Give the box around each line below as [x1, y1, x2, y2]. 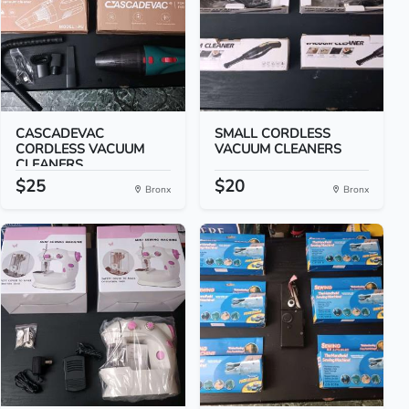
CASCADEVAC [16, 124, 105, 142]
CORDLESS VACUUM [16, 140, 145, 158]
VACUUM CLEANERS [214, 140, 341, 158]
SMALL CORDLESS [214, 124, 330, 142]
